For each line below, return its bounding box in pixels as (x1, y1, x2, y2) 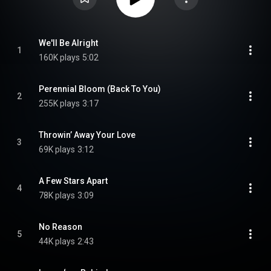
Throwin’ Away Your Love (39, 130, 135, 140)
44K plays (39, 237, 75, 246)
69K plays (39, 145, 75, 154)
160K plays (39, 53, 80, 62)
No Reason (39, 222, 82, 232)
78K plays (39, 191, 75, 200)
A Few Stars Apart (39, 176, 108, 186)
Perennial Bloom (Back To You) (39, 84, 161, 94)
